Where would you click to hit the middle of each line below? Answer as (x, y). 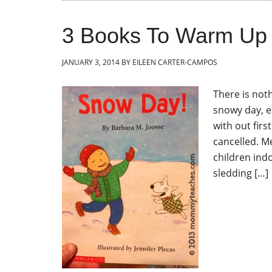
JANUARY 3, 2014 (91, 62)
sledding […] (241, 173)
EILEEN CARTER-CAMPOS (175, 62)
